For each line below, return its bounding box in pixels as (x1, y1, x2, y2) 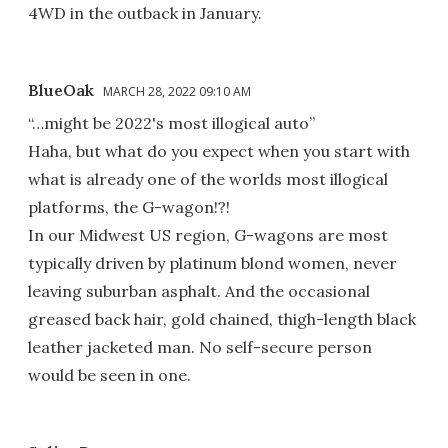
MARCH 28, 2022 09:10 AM (103, 82, 251, 100)
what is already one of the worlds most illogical (28, 168, 388, 189)
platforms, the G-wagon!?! (28, 196, 230, 217)
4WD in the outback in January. (28, 2, 262, 23)
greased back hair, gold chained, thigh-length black (28, 308, 416, 329)
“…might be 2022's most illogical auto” (28, 112, 315, 133)
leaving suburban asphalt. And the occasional (28, 280, 370, 301)
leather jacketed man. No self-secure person (28, 336, 372, 357)
